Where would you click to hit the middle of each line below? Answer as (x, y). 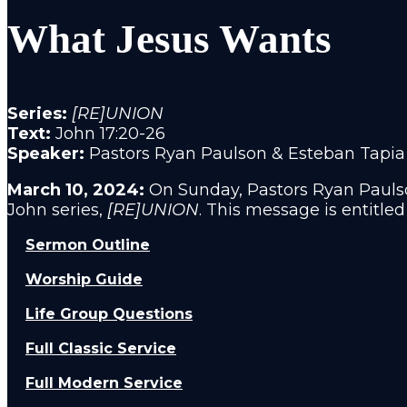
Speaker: (48, 154)
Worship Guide (84, 279)
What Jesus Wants (169, 39)
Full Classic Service (101, 348)
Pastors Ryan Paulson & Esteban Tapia (247, 154)
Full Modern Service (104, 383)
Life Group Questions (109, 314)
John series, (57, 210)
